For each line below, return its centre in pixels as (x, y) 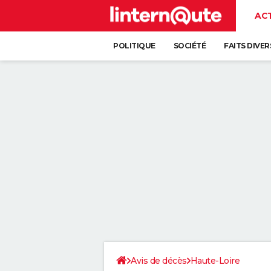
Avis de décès (159, 261)
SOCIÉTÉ (189, 46)
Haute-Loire (215, 261)
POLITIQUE (134, 46)
